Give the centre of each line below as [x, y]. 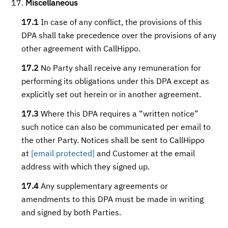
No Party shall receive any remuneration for [120, 69]
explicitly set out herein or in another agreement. [111, 95]
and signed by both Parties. [72, 213]
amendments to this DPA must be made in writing [113, 200]
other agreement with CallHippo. [81, 49]
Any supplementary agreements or [104, 187]
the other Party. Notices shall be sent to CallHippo [113, 141]
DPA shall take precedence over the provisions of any [119, 36]
